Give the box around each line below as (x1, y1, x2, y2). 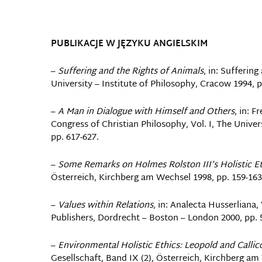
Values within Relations (58, 198, 153, 213)
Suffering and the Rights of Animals (58, 64, 204, 80)
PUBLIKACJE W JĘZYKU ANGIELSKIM (51, 36, 208, 52)
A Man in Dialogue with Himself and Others (58, 104, 235, 120)
